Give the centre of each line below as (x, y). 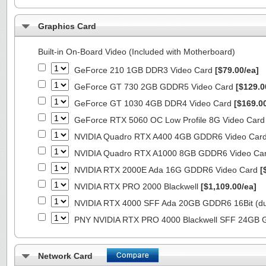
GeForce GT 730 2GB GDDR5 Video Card (155, 87)
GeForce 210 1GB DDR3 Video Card (145, 70)
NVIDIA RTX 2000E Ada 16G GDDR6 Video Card (167, 170)
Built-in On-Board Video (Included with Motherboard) (137, 52)
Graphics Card (67, 26)
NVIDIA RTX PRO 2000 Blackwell (137, 186)
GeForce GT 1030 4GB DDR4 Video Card (154, 103)
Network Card (65, 256)
